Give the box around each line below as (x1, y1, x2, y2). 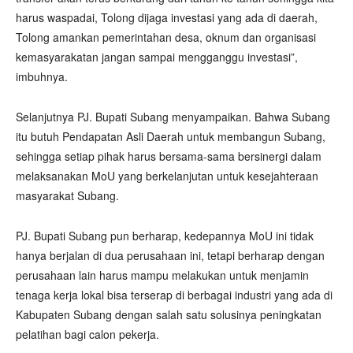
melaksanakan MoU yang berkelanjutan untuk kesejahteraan (16, 167, 318, 184)
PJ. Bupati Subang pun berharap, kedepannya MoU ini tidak (16, 227, 314, 243)
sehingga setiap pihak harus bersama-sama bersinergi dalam (16, 147, 321, 164)
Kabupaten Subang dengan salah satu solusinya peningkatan (16, 306, 321, 322)
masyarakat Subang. (16, 187, 119, 203)
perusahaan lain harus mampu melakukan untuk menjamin (16, 266, 309, 283)
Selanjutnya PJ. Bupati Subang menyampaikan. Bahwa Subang (16, 108, 330, 124)
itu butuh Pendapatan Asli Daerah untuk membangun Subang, (16, 128, 325, 144)
